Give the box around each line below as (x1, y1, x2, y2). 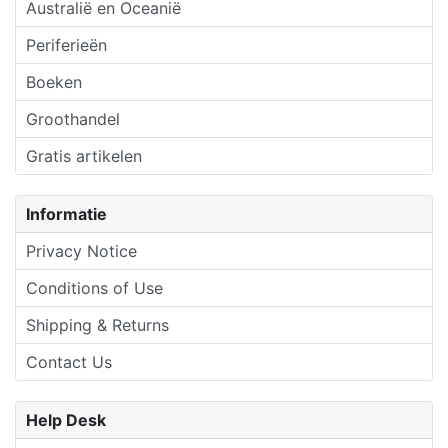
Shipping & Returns (26, 315, 169, 336)
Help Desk (26, 410, 106, 431)
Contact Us (26, 352, 112, 373)
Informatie (26, 204, 107, 225)
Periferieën (26, 35, 107, 56)
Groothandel (26, 109, 120, 130)
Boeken (26, 72, 82, 93)
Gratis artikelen (26, 146, 142, 167)
